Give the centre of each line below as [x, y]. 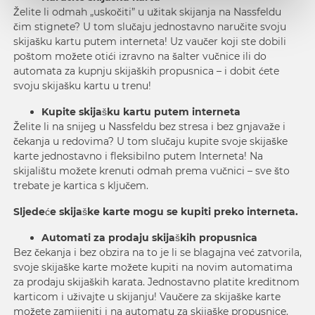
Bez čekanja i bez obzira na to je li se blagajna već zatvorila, [157, 252]
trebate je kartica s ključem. [81, 185]
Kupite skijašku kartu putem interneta [141, 111]
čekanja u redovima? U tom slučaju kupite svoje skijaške [150, 141]
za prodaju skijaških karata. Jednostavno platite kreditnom [156, 282]
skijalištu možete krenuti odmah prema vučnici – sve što [152, 171]
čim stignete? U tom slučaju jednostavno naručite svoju [150, 26]
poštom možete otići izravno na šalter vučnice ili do [140, 56]
